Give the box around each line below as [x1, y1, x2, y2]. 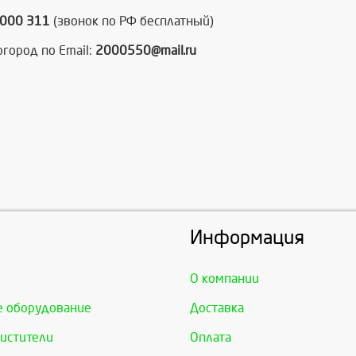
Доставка [190, 301, 244, 315]
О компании [190, 272, 259, 286]
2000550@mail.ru [95, 44, 196, 58]
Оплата [190, 331, 231, 345]
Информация [190, 227, 304, 249]
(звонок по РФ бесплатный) [50, 14, 214, 29]
